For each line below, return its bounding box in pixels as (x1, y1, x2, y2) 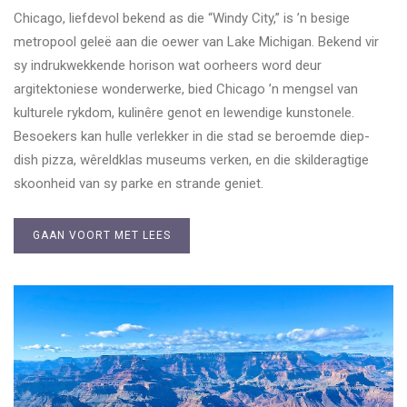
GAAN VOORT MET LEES (33, 228, 171, 242)
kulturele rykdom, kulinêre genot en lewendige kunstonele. (14, 104, 354, 121)
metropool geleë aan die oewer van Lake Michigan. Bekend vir (14, 33, 379, 50)
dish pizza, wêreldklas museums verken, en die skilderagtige (14, 151, 369, 168)
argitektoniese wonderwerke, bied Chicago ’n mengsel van (14, 80, 358, 97)
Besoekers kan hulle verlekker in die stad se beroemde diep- (14, 127, 370, 144)
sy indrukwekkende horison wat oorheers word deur (14, 56, 322, 74)
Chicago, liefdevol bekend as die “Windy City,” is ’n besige (14, 9, 350, 26)
